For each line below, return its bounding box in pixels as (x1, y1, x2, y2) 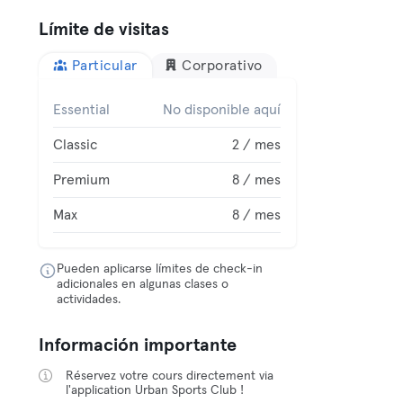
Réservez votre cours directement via (66, 370, 274, 382)
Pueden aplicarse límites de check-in (57, 263, 264, 275)
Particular (71, 58, 138, 73)
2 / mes (232, 138, 282, 152)
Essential (53, 103, 111, 117)
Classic (53, 138, 98, 152)
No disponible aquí (163, 103, 282, 117)
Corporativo (182, 58, 263, 73)
